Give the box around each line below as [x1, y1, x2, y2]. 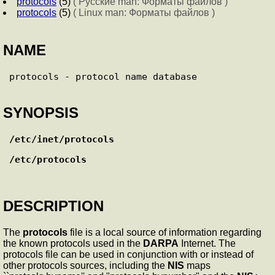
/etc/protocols [9, 153, 87, 165]
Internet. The [179, 238, 236, 249]
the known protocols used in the [3, 238, 143, 249]
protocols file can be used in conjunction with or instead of [3, 249, 254, 260]
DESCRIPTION [3, 197, 104, 214]
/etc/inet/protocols [9, 133, 114, 144]
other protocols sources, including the [3, 260, 168, 271]
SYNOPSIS [3, 104, 79, 121]
